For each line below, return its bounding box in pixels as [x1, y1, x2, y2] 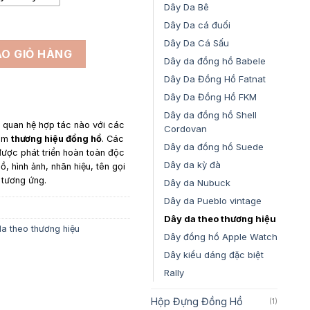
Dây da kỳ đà [163, 158, 221, 170]
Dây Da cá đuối [163, 19, 230, 30]
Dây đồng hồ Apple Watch [163, 230, 277, 242]
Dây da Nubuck [163, 176, 230, 188]
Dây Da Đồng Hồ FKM [163, 91, 257, 102]
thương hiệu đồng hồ [11, 133, 102, 144]
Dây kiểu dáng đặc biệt [163, 248, 264, 260]
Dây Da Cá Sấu [163, 37, 229, 48]
